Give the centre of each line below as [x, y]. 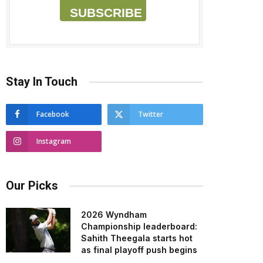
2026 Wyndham [114, 215]
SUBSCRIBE [106, 13]
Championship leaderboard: [139, 226]
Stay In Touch [42, 82]
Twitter [151, 114]
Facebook [53, 114]
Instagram [54, 141]
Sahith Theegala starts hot [137, 238]
